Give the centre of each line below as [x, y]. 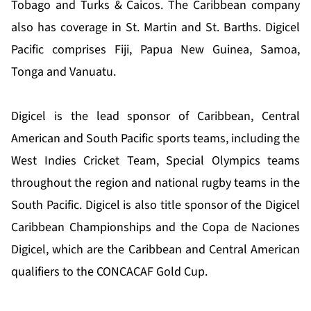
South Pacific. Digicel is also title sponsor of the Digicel [155, 205]
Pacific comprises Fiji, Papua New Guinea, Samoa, [155, 50]
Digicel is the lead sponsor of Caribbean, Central [155, 117]
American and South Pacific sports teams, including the [155, 139]
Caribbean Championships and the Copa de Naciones [155, 228]
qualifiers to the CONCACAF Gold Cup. [109, 272]
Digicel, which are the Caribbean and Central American [155, 250]
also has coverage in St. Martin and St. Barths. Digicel [155, 28]
